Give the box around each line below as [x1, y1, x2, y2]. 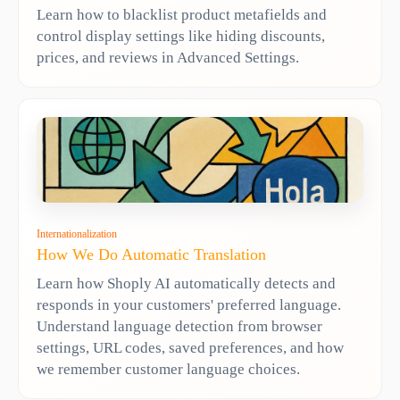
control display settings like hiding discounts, [37, 28, 325, 45]
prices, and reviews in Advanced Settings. [37, 49, 299, 66]
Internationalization [37, 228, 117, 240]
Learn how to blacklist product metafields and [37, 6, 327, 23]
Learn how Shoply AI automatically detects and [37, 275, 336, 292]
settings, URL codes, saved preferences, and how [37, 339, 344, 356]
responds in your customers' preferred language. [37, 296, 341, 313]
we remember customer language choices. [37, 361, 300, 378]
